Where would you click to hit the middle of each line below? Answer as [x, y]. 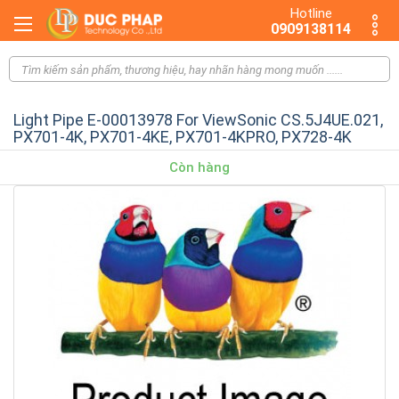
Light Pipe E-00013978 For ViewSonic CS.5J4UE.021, [198, 119]
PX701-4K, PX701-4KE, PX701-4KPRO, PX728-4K [183, 136]
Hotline [311, 13]
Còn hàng [199, 167]
